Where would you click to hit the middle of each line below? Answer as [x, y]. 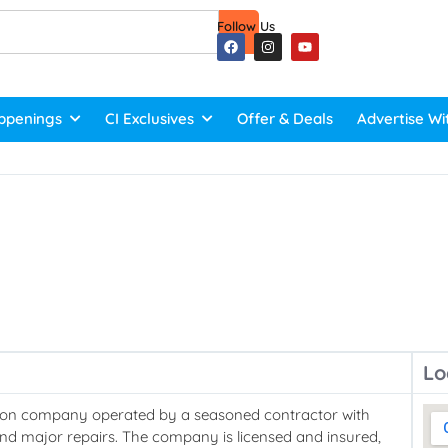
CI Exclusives [149, 119]
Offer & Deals [285, 119]
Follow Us [245, 26]
